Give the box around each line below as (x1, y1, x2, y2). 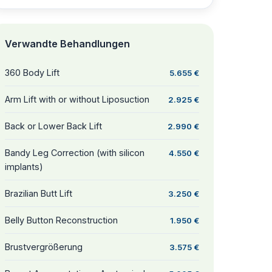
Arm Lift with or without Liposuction (5, 94, 149, 104)
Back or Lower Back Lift (5, 121, 102, 131)
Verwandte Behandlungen (5, 38, 130, 50)
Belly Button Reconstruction (5, 215, 118, 225)
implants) (5, 161, 43, 172)
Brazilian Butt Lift (5, 188, 72, 199)
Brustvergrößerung (5, 242, 83, 252)
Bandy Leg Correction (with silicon (5, 148, 144, 158)
